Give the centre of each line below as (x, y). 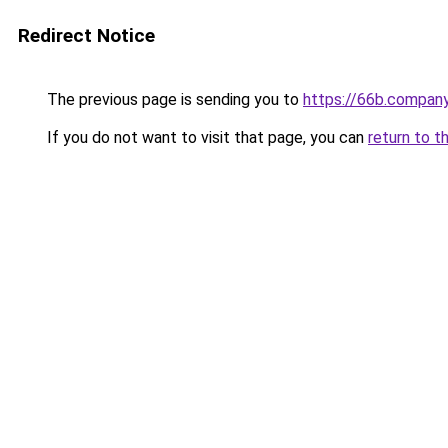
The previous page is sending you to (173, 99)
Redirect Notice (86, 35)
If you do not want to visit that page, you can (205, 137)
